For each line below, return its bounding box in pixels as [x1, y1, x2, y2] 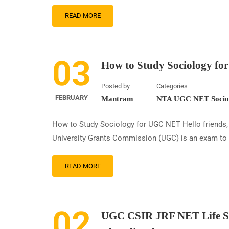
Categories [156, 82, 188, 90]
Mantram [101, 95, 133, 103]
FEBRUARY [55, 94, 88, 101]
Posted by [101, 82, 130, 90]
